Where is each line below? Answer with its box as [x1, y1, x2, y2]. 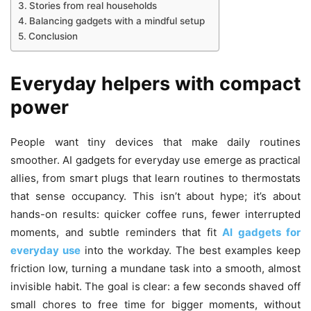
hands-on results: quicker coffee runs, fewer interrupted [10, 208, 301, 221]
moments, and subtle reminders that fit [10, 226, 222, 239]
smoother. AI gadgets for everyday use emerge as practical [10, 153, 301, 167]
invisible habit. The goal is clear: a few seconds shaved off [10, 280, 301, 294]
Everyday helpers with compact [10, 72, 301, 96]
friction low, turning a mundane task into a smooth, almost [10, 262, 301, 276]
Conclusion [28, 31, 78, 42]
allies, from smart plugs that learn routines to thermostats [10, 171, 301, 185]
